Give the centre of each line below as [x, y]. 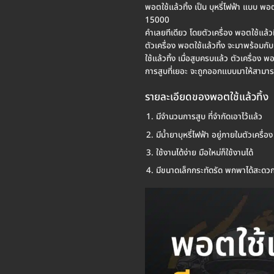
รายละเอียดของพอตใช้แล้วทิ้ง [207, 97]
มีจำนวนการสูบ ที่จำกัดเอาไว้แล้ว [209, 117]
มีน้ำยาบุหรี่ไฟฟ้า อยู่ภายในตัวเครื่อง [214, 135]
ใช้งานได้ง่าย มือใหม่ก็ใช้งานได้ [204, 153]
